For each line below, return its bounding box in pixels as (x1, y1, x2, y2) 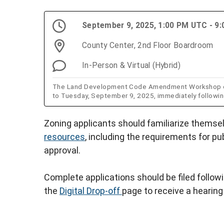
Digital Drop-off (59, 185, 122, 196)
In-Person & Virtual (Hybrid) (82, 60, 180, 70)
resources (44, 131, 85, 142)
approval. (44, 145, 80, 156)
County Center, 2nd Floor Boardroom (82, 40, 213, 50)
